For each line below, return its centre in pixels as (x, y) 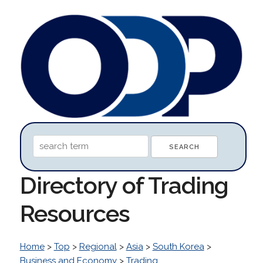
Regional (98, 246)
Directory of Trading (124, 185)
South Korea (178, 246)
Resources (75, 213)
